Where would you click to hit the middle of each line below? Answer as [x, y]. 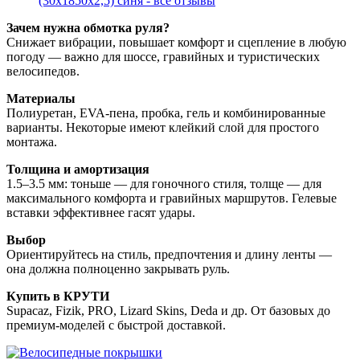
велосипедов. [43, 71]
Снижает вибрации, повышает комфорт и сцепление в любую [176, 42]
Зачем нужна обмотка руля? [88, 27]
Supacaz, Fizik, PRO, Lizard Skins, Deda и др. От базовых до [168, 310]
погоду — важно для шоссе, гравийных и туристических [163, 56]
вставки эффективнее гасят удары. [101, 212]
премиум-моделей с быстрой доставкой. [116, 325]
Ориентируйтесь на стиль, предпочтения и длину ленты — [169, 254]
